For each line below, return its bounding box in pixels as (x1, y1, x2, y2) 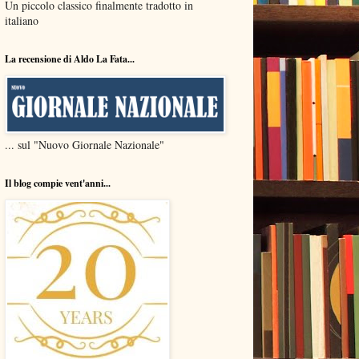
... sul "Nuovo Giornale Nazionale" (5, 136, 164, 152)
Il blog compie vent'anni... (5, 175, 111, 190)
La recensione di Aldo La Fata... (5, 51, 135, 66)
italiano (5, 12, 38, 28)
